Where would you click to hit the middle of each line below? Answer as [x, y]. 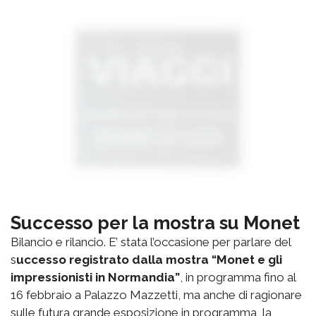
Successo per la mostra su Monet [155, 223]
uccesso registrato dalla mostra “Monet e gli [149, 259]
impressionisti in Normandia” [95, 277]
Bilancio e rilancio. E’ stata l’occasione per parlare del [151, 242]
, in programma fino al [238, 277]
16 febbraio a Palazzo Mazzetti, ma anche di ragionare [156, 294]
